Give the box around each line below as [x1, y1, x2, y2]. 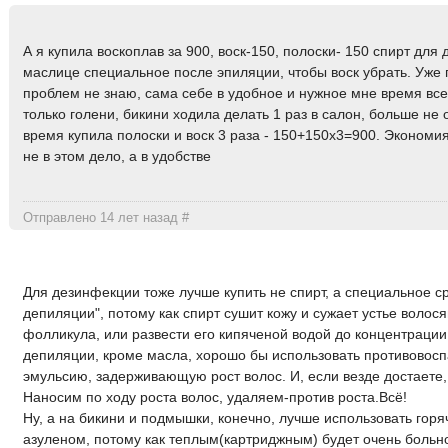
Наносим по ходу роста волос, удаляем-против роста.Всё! [23, 388, 408, 405]
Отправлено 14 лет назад [23, 210, 183, 226]
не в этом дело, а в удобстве [23, 147, 212, 164]
